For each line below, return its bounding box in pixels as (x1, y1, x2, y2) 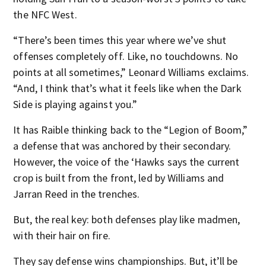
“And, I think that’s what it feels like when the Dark (13, 81, 242, 95)
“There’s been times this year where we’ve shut (13, 33, 226, 47)
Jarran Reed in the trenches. (13, 187, 140, 201)
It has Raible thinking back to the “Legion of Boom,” (13, 123, 248, 137)
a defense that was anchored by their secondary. (13, 139, 232, 153)
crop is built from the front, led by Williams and (13, 171, 224, 185)
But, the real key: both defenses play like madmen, (13, 213, 240, 226)
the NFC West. (13, 8, 77, 21)
